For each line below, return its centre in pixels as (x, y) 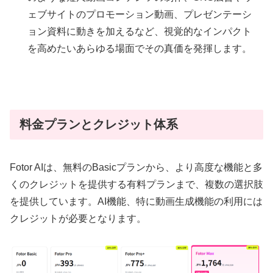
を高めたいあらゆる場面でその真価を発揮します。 (140, 48)
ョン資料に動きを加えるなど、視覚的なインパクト (140, 31)
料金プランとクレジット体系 (99, 124)
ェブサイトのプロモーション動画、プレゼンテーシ (140, 14)
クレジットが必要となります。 (78, 218)
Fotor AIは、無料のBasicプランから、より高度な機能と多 (136, 167)
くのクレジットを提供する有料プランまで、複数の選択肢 (136, 184)
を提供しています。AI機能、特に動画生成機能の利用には (136, 201)
